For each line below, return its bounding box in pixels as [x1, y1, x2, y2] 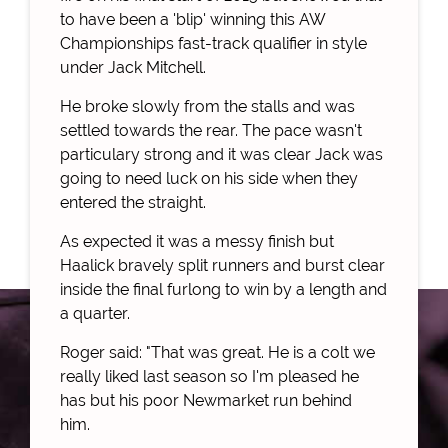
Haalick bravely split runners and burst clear [60, 256, 385, 276]
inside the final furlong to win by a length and [60, 280, 387, 300]
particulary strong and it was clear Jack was [60, 145, 383, 165]
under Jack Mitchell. [60, 58, 206, 78]
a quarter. [60, 304, 130, 324]
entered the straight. [60, 193, 206, 213]
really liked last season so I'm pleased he [60, 367, 359, 387]
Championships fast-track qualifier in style [60, 34, 367, 54]
